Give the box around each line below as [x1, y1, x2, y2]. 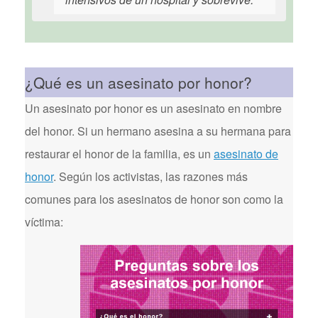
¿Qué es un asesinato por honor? [25, 72, 252, 93]
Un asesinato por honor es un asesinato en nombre [25, 100, 282, 116]
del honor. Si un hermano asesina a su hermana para [25, 123, 291, 139]
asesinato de [214, 146, 278, 162]
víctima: [25, 214, 63, 230]
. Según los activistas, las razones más [53, 168, 248, 185]
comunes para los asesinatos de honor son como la [25, 191, 283, 207]
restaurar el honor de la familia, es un [25, 146, 214, 162]
